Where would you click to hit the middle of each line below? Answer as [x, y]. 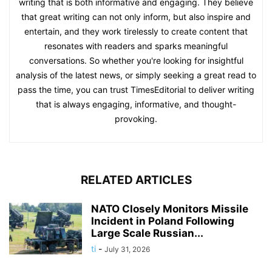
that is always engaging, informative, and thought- [136, 104]
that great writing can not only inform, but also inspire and [136, 17]
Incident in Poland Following [163, 221]
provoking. [136, 119]
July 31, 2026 [127, 250]
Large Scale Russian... [147, 233]
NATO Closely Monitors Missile [170, 209]
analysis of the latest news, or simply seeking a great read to [136, 75]
